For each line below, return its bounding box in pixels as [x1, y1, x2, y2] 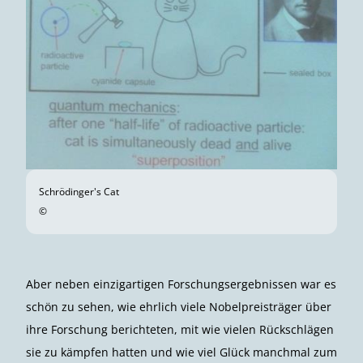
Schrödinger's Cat [39, 184, 119, 199]
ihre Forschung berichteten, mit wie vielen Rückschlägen [26, 321, 334, 337]
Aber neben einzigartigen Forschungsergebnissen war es [26, 275, 336, 292]
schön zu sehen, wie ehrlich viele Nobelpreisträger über [26, 298, 331, 314]
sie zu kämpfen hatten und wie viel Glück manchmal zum [26, 344, 337, 360]
